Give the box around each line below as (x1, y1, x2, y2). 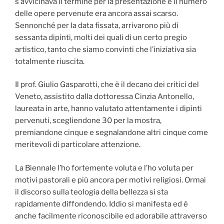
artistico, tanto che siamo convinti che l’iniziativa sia (15, 44, 196, 54)
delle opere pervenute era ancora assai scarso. (15, 8, 178, 18)
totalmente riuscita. (15, 56, 84, 66)
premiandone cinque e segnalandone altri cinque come (15, 128, 208, 137)
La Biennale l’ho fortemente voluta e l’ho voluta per (15, 163, 193, 172)
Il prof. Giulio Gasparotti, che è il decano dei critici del (15, 80, 199, 89)
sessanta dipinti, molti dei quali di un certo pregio (15, 32, 187, 42)
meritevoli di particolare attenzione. (15, 140, 140, 149)
